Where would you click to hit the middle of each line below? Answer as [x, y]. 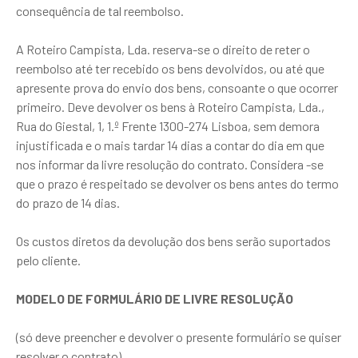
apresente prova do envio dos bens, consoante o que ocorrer [177, 88]
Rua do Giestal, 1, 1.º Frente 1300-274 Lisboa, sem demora [168, 126]
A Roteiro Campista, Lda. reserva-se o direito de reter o [163, 49]
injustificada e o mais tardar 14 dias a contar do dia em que [170, 145]
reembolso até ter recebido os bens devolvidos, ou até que [170, 68]
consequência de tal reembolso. [100, 11]
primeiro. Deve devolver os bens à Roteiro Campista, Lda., [170, 107]
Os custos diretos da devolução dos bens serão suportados [173, 241]
